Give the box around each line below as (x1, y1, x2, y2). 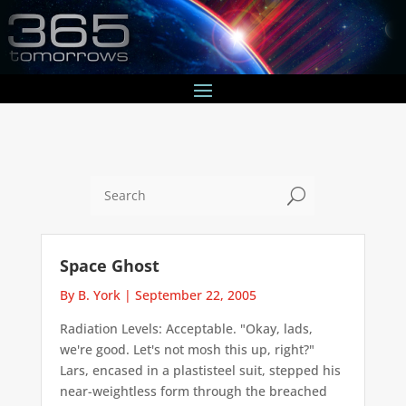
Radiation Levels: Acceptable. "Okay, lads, (59, 319, 313, 337)
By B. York (59, 285, 121, 304)
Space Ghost (59, 254, 159, 276)
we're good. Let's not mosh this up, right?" (59, 340, 314, 358)
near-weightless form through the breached (59, 382, 327, 400)
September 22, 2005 (134, 285, 256, 304)
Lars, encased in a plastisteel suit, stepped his (59, 361, 341, 379)
